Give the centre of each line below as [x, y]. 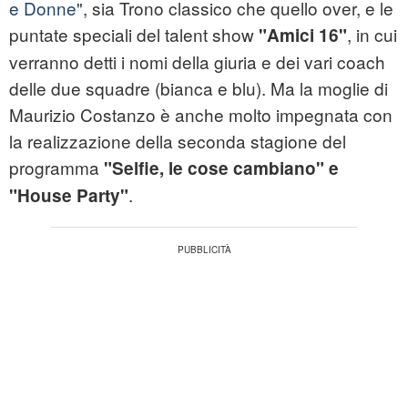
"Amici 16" [301, 36]
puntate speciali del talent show [132, 35]
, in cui [372, 35]
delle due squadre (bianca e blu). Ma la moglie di [199, 88]
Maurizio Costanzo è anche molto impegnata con [201, 115]
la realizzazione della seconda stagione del [178, 141]
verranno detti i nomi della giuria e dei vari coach [197, 62]
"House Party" [69, 196]
